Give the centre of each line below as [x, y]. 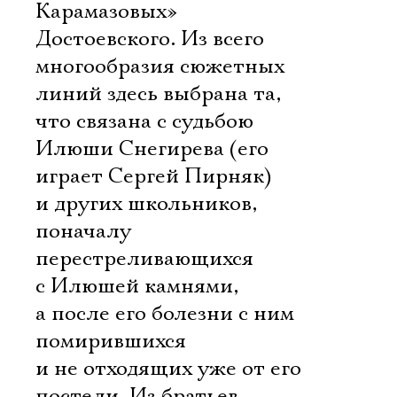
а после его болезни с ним [165, 314]
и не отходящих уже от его [168, 369]
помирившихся [111, 341]
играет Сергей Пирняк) [154, 176]
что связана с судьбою [144, 121]
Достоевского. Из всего [150, 39]
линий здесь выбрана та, [158, 94]
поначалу [83, 231]
